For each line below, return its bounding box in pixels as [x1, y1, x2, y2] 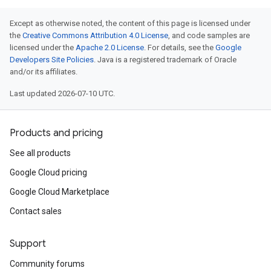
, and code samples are [168, 31, 250, 40]
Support [10, 238, 46, 250]
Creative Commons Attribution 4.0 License [22, 31, 168, 40]
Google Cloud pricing [10, 168, 87, 177]
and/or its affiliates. [10, 67, 77, 76]
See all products [10, 148, 71, 158]
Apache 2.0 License [76, 43, 144, 52]
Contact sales [10, 206, 62, 216]
